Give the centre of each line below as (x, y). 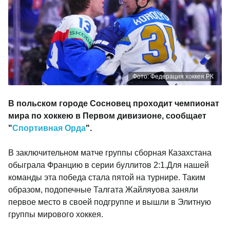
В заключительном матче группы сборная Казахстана (110, 153)
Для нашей (188, 165)
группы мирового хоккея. (57, 214)
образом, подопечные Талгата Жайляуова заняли (103, 190)
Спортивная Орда (49, 128)
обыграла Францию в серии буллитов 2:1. (88, 165)
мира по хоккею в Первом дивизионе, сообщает (107, 116)
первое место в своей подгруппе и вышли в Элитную (110, 202)
